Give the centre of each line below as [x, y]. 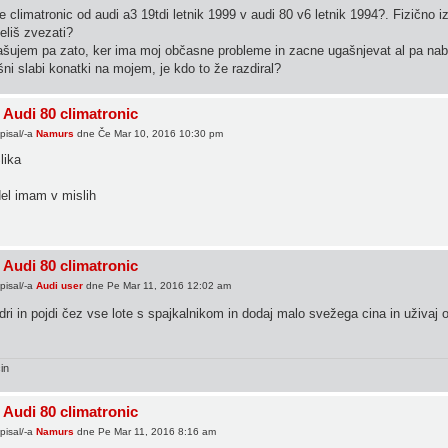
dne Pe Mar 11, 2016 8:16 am [144, 431]
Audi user [59, 285]
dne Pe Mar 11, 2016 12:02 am [156, 285]
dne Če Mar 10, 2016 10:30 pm [148, 133]
